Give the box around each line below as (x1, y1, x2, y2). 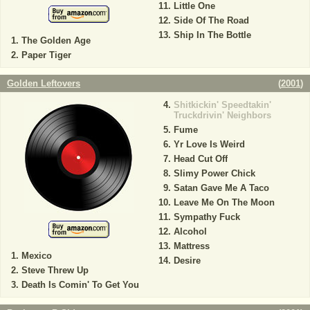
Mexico (21, 250, 52, 261)
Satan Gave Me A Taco (173, 183, 269, 193)
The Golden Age (21, 35, 91, 46)
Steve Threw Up (21, 265, 89, 275)
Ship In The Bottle (173, 30, 251, 40)
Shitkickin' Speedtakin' (173, 100, 271, 110)
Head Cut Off (173, 154, 228, 164)
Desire (173, 255, 201, 266)
